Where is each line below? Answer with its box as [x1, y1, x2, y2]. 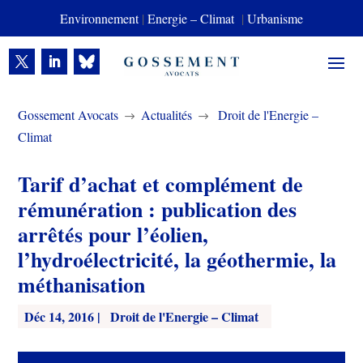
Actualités [141, 106, 193, 123]
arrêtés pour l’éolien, [18, 219, 209, 250]
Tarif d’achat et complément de [18, 169, 304, 199]
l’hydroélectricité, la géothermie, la [18, 244, 337, 275]
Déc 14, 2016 [24, 307, 95, 326]
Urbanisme [247, 10, 303, 27]
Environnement [60, 10, 139, 27]
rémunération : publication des [18, 194, 297, 224]
